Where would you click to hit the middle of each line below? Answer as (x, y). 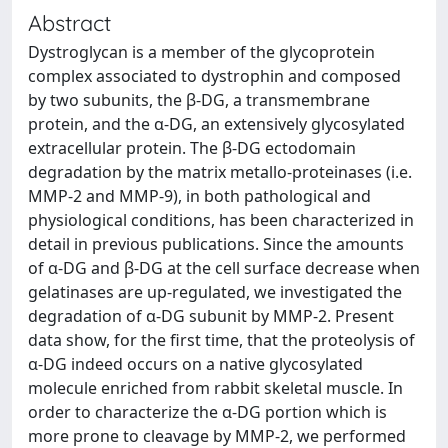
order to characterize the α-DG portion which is (207, 412)
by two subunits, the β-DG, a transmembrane (199, 100)
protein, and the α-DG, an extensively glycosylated (216, 124)
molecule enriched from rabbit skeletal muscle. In (215, 388)
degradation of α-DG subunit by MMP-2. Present (211, 316)
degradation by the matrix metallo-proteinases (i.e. (220, 172)
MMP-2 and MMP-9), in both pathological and (199, 196)
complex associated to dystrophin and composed (214, 76)
